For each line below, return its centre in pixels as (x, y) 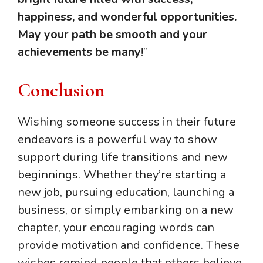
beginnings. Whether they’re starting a (122, 175)
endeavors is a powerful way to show (117, 140)
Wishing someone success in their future (127, 122)
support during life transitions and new (123, 157)
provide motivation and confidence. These (129, 245)
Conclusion (61, 90)
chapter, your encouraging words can (116, 228)
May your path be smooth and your (112, 35)
